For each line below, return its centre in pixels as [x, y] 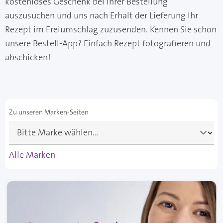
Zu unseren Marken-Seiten [49, 112]
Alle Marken [32, 155]
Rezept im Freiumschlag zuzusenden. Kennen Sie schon [111, 30]
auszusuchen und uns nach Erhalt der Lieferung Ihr [102, 16]
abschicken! [28, 57]
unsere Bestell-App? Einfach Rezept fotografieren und [108, 44]
